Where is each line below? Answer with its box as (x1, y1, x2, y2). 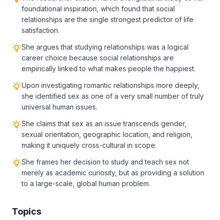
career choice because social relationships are (22, 54, 174, 62)
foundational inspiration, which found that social (22, 4, 175, 13)
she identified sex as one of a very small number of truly (22, 92, 204, 100)
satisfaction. (22, 26, 59, 34)
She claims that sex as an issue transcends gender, (22, 119, 187, 128)
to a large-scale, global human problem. (22, 179, 150, 188)
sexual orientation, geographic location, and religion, (22, 130, 192, 138)
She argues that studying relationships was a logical (22, 43, 189, 51)
